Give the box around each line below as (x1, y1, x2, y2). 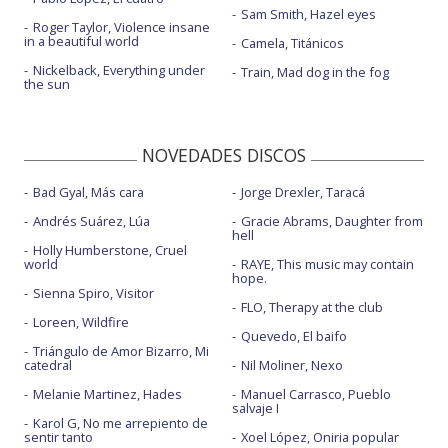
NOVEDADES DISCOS (142, 143, 306, 167)
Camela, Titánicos (240, 34, 344, 52)
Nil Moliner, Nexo (240, 356, 343, 374)
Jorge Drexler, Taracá (240, 183, 365, 201)
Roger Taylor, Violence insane (33, 18, 210, 36)
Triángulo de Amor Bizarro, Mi (33, 342, 209, 360)
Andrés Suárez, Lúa (33, 212, 150, 230)
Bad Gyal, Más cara (33, 183, 144, 201)
